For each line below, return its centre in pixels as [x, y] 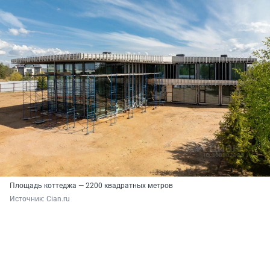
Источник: [28, 199]
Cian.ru [58, 199]
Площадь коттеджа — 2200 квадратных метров [91, 186]
